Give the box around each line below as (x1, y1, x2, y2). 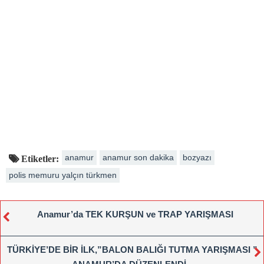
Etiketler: (19, 153, 59, 163)
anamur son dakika (103, 152, 174, 162)
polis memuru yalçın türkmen (9, 170, 117, 180)
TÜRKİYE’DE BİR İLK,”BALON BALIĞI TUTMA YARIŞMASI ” (6, 244, 258, 255)
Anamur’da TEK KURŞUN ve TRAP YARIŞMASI (37, 209, 233, 219)
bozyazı (183, 152, 212, 162)
